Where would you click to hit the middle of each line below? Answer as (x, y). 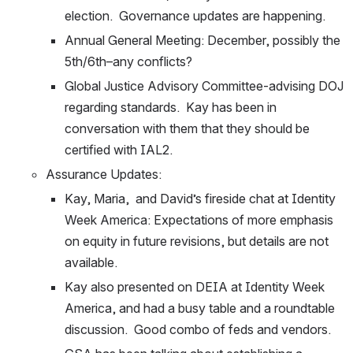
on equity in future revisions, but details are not (197, 241)
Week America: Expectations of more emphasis (199, 220)
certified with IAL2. (119, 150)
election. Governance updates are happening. (195, 16)
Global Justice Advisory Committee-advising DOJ (204, 86)
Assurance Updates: (104, 174)
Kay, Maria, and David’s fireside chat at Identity (200, 199)
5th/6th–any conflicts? (128, 61)
